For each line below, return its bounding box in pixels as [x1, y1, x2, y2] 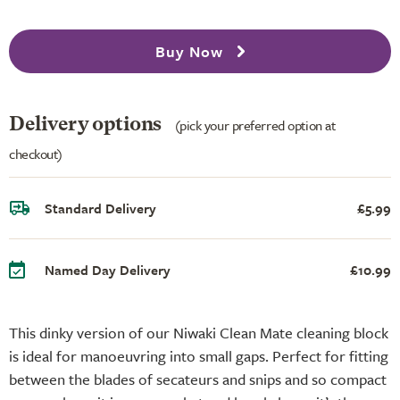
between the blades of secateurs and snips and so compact [9, 367, 387, 390]
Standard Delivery [45, 197, 156, 218]
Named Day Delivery [45, 259, 171, 279]
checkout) [9, 143, 63, 163]
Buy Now [154, 40, 228, 62]
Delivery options [9, 114, 166, 135]
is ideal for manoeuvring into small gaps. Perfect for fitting [9, 344, 388, 367]
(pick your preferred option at [174, 114, 336, 135]
